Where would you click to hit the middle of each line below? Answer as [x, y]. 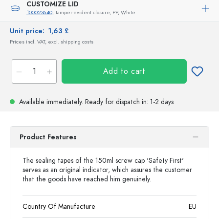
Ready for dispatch [112, 102]
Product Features [48, 137]
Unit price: [29, 31]
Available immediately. [51, 102]
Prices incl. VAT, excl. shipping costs [52, 42]
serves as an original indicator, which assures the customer [107, 170]
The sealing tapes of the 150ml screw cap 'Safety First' [103, 161]
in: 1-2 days [157, 102]
